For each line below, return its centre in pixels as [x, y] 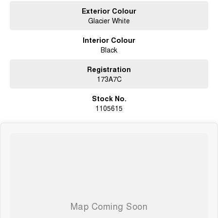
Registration [109, 69]
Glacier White [109, 20]
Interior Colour [109, 40]
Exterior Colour [109, 10]
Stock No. [109, 98]
